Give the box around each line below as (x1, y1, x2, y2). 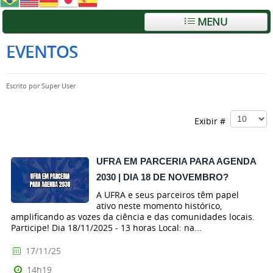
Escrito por (6, 82, 41, 90)
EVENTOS (6, 40, 77, 63)
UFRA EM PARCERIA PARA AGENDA (96, 156, 256, 166)
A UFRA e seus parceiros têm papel (96, 188, 239, 200)
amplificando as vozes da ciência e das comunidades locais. (11, 210, 255, 222)
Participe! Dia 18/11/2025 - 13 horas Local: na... (11, 221, 202, 233)
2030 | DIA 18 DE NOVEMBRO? (96, 172, 229, 182)
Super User (41, 82, 76, 90)
